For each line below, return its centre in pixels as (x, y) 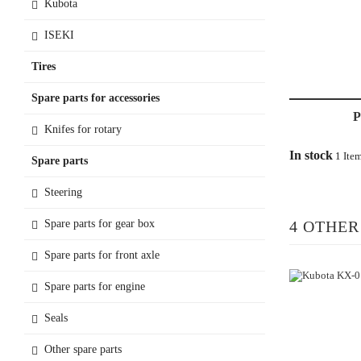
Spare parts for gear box (100, 223)
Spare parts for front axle (102, 255)
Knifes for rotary (83, 129)
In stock (311, 155)
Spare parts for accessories (95, 98)
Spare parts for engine (95, 286)
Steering (63, 192)
